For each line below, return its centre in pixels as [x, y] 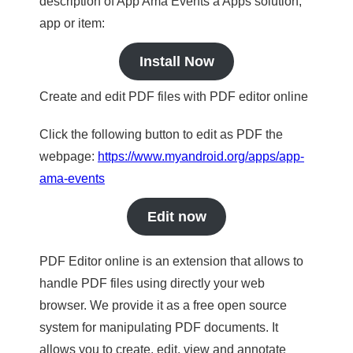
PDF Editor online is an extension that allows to [171, 261]
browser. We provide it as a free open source [163, 305]
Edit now [176, 217]
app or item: [72, 23]
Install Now [176, 61]
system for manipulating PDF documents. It [159, 327]
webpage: [69, 156]
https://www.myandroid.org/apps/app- [201, 156]
